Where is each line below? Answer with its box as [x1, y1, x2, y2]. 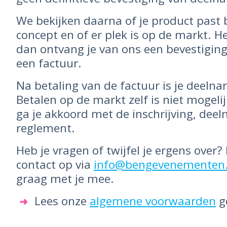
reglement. [16, 120, 75, 136]
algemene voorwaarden [89, 193, 216, 209]
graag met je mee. [16, 171, 114, 186]
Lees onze [34, 193, 90, 209]
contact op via [16, 157, 94, 172]
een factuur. [16, 55, 82, 71]
